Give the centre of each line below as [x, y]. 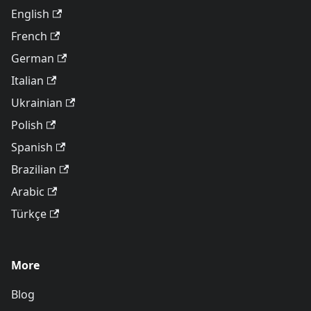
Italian [27, 81]
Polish [27, 125]
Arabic [28, 192]
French [29, 36]
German [33, 58]
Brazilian [34, 169]
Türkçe [29, 214]
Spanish [32, 147]
